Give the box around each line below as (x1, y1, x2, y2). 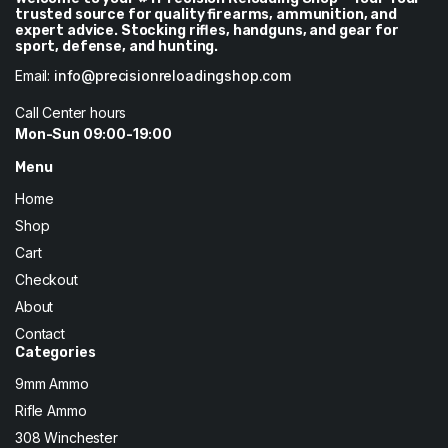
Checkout (15, 271, 78, 288)
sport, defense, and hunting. (15, 38, 219, 55)
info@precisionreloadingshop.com (53, 67, 291, 84)
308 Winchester (15, 429, 118, 446)
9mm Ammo (15, 375, 89, 392)
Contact (15, 325, 65, 342)
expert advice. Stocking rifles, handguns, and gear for (15, 22, 399, 39)
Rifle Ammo (15, 402, 87, 419)
